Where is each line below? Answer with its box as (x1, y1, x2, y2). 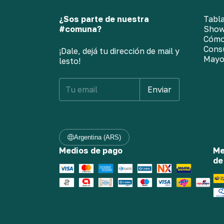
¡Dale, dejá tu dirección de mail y (59, 45, 179, 56)
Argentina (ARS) (74, 133, 121, 141)
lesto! (59, 55, 80, 66)
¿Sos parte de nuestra (59, 13, 149, 24)
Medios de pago (59, 145, 122, 155)
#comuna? (59, 23, 101, 34)
